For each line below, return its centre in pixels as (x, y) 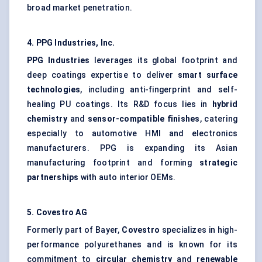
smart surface (207, 75)
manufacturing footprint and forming (113, 163)
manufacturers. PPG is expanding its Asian (132, 148)
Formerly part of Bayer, (75, 230)
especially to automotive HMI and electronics (132, 134)
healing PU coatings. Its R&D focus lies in (120, 104)
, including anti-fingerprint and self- (159, 90)
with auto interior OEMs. (127, 177)
